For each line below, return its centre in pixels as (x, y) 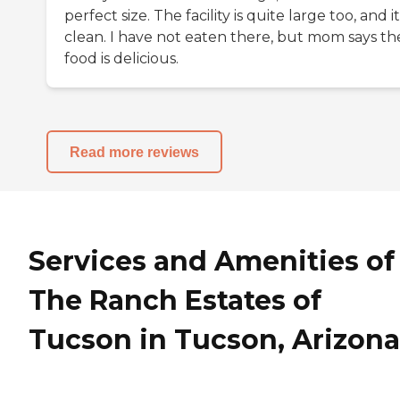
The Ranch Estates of (175, 301)
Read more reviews (134, 152)
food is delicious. (121, 59)
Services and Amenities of (212, 262)
